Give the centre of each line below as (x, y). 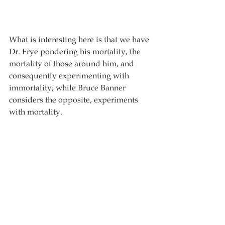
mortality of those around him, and (73, 64)
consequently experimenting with (70, 76)
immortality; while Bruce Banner (68, 88)
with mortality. (36, 112)
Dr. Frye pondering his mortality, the (76, 51)
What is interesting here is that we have (80, 39)
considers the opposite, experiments (75, 100)
